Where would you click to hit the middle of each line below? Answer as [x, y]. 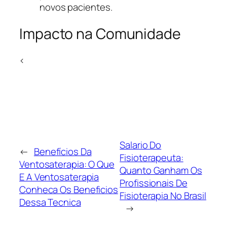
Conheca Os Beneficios [69, 189]
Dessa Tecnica [50, 202]
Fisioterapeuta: [152, 158]
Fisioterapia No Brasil [163, 196]
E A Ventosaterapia [59, 177]
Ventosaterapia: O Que [67, 164]
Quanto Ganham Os [161, 171]
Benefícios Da [63, 151]
